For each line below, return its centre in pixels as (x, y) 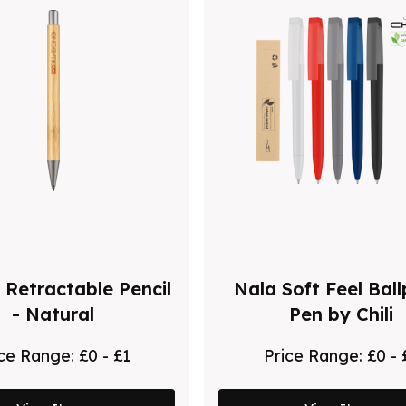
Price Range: (315, 355)
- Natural (53, 314)
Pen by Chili (341, 314)
